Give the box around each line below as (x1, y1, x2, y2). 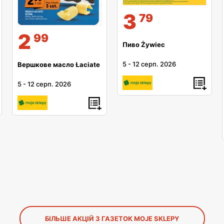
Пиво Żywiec (122, 40, 165, 48)
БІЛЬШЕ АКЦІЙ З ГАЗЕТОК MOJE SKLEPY (45, 214, 179, 222)
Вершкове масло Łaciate (17, 60, 100, 68)
